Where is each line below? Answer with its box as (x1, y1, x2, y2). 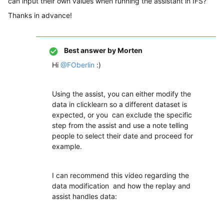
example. (52, 142, 82, 150)
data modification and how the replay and (52, 181, 190, 190)
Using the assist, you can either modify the (52, 89, 191, 98)
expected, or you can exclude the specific (52, 110, 192, 119)
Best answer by (64, 46, 116, 54)
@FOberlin (60, 60, 94, 69)
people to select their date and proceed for (52, 131, 193, 140)
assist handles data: (52, 192, 119, 200)
